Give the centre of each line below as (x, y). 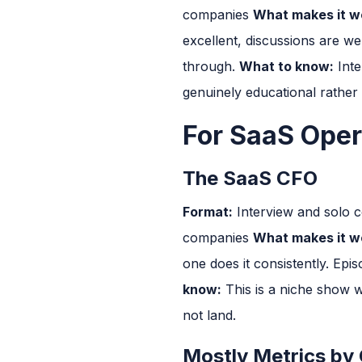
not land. (209, 315)
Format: (208, 211)
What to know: (286, 66)
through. (211, 66)
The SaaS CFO (250, 178)
